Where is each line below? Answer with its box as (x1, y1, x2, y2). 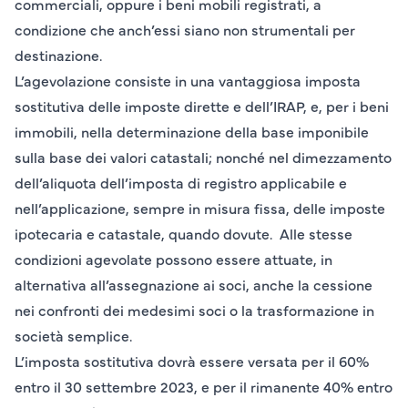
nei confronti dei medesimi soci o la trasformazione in (15, 300, 374, 321)
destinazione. (15, 45, 102, 66)
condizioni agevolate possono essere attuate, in (15, 249, 332, 270)
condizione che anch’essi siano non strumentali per (15, 19, 355, 40)
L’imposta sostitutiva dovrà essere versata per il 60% (15, 351, 369, 372)
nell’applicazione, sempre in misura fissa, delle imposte (15, 198, 385, 219)
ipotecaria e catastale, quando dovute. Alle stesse (15, 223, 352, 244)
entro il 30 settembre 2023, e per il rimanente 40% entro (15, 376, 393, 397)
